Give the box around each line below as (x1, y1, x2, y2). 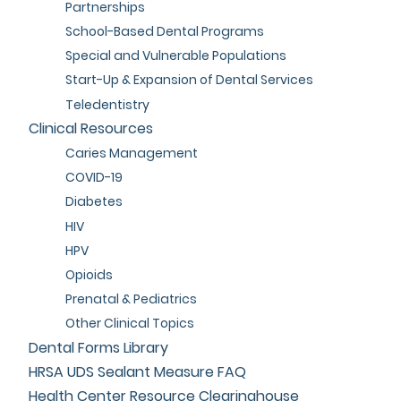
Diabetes (64, 192, 123, 211)
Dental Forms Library (29, 337, 169, 358)
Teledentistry (64, 95, 149, 114)
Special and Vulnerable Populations (64, 47, 286, 65)
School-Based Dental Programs (64, 22, 264, 41)
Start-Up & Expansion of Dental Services (64, 71, 313, 90)
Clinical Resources (29, 118, 154, 140)
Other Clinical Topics (64, 314, 194, 333)
